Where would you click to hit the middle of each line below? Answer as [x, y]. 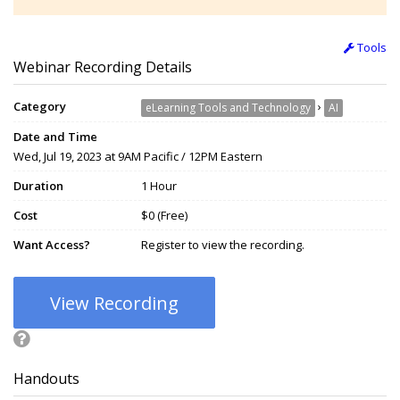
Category [40, 107]
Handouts [46, 379]
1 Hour [159, 186]
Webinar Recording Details [103, 67]
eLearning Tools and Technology [228, 108]
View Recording [114, 304]
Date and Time [55, 137]
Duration [38, 186]
